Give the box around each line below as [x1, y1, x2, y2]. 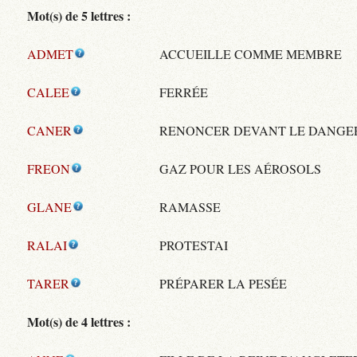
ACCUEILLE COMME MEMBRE [159, 45, 343, 62]
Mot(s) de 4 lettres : [27, 312, 131, 331]
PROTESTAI [159, 236, 229, 253]
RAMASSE [159, 198, 222, 215]
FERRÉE [159, 83, 209, 100]
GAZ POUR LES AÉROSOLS [159, 159, 322, 177]
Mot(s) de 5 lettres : [27, 6, 131, 25]
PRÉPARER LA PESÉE [159, 274, 288, 292]
